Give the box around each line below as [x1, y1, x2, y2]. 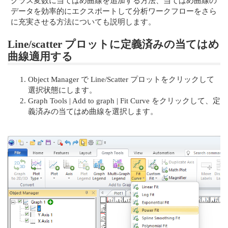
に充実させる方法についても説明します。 [11, 17, 156, 26]
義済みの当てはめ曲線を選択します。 [28, 107, 158, 116]
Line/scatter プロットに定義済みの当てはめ [8, 38, 219, 50]
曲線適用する [8, 50, 73, 63]
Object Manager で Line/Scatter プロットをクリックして [28, 75, 214, 84]
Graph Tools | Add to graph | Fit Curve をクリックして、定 [28, 96, 220, 105]
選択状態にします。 [28, 85, 97, 95]
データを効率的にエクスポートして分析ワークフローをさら [11, 6, 217, 15]
